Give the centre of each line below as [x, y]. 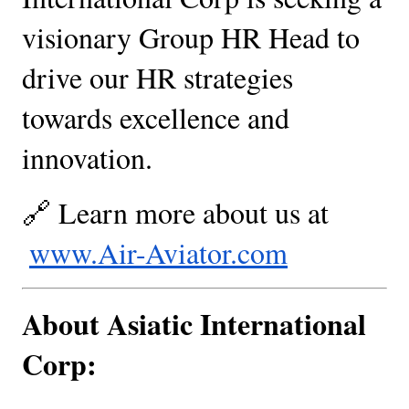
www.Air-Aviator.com [158, 252]
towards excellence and [156, 117]
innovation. [87, 157]
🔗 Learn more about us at [175, 212]
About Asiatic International [194, 323]
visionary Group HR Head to [191, 37]
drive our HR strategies [157, 77]
